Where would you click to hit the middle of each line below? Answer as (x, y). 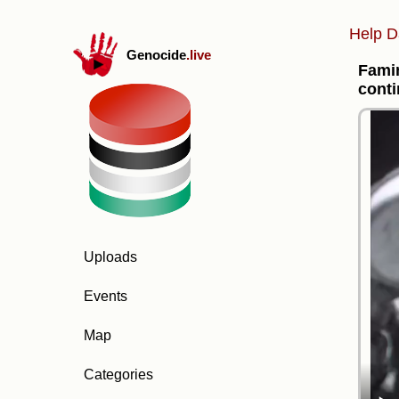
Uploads (110, 257)
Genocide (156, 54)
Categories (118, 375)
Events (106, 296)
